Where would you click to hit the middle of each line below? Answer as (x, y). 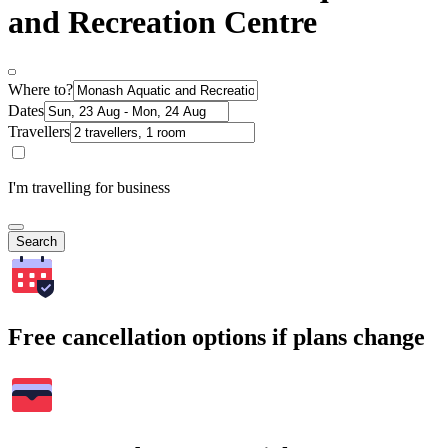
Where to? (40, 90)
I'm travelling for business (89, 188)
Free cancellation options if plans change (216, 337)
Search (36, 242)
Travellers (39, 132)
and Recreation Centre (162, 21)
